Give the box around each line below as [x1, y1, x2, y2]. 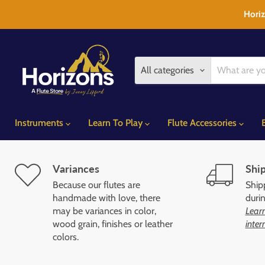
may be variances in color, [53, 205, 156, 216]
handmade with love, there [53, 192, 160, 203]
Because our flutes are [53, 179, 140, 190]
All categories [140, 64, 194, 76]
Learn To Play [88, 117, 145, 128]
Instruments [15, 117, 66, 128]
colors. [53, 231, 79, 243]
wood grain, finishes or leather [53, 218, 173, 230]
